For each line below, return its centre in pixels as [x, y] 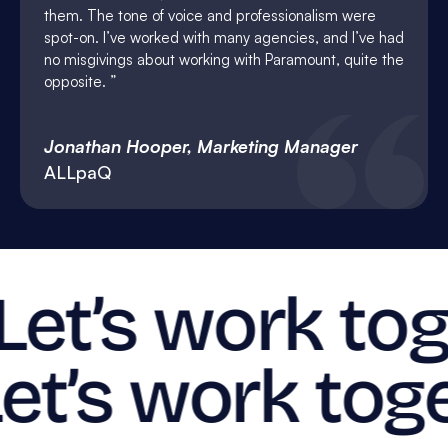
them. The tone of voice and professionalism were [210, 16]
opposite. [75, 82]
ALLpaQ [77, 172]
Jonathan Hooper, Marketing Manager [201, 146]
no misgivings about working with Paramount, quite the [224, 60]
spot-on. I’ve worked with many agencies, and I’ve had [224, 38]
